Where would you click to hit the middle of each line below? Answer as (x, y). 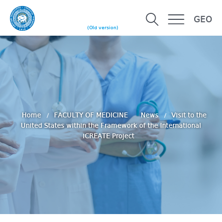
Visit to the (189, 115)
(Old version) (103, 28)
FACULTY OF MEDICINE (92, 115)
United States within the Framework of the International (111, 126)
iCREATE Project (109, 136)
